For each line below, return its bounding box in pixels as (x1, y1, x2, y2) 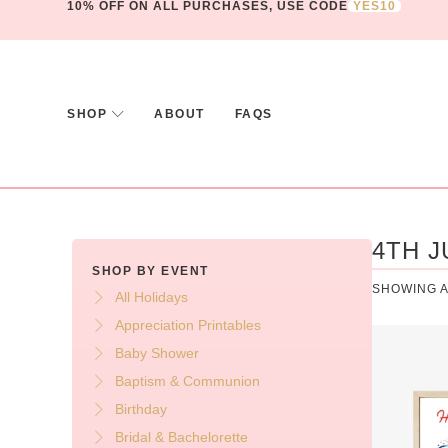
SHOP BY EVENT (92, 264, 209, 279)
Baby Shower (114, 345, 199, 362)
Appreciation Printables (114, 317, 261, 334)
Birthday (114, 401, 167, 418)
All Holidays (114, 289, 188, 306)
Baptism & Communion (114, 373, 260, 390)
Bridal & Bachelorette (114, 429, 248, 446)
